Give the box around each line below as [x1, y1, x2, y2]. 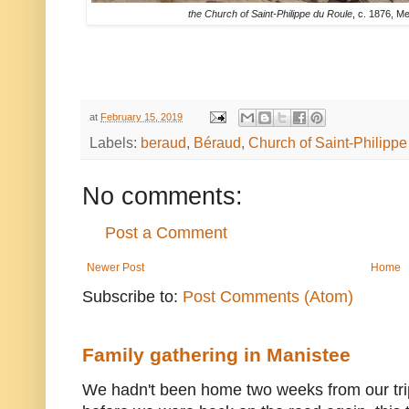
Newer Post [87, 261, 144, 275]
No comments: [82, 183, 243, 211]
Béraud [194, 135, 241, 152]
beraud [141, 135, 186, 152]
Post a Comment [105, 224, 227, 243]
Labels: [89, 135, 141, 152]
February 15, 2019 [100, 110, 183, 122]
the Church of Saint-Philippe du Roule [188, 8, 352, 20]
